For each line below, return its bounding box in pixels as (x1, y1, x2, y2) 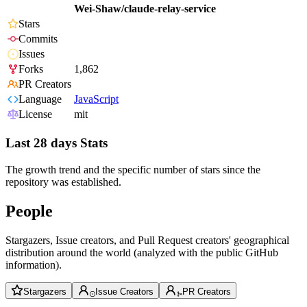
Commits (19, 33, 58, 45)
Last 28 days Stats (5, 136, 108, 151)
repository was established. (5, 175, 121, 188)
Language (19, 93, 62, 106)
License (19, 108, 52, 121)
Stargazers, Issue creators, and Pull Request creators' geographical (5, 234, 289, 246)
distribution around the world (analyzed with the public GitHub (5, 246, 278, 258)
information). (5, 258, 62, 271)
